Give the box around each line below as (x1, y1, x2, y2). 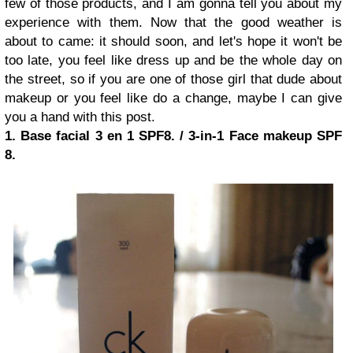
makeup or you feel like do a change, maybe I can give (5, 91, 342, 106)
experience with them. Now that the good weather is (5, 15, 342, 31)
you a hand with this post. (5, 110, 155, 125)
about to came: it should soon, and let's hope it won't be (5, 34, 342, 50)
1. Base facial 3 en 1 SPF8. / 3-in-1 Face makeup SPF (5, 128, 342, 144)
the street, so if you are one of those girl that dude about (5, 72, 342, 87)
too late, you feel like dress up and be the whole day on (5, 53, 342, 69)
